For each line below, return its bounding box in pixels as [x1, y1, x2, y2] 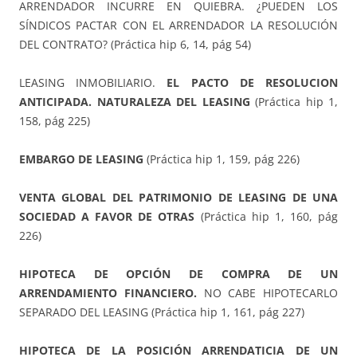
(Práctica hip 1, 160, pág [194, 209, 339, 225]
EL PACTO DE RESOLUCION [167, 75, 339, 91]
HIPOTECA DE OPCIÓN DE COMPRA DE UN [19, 266, 338, 282]
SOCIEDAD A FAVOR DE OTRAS [19, 209, 195, 225]
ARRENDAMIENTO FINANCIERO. [19, 285, 197, 301]
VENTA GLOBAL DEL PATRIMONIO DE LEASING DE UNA [19, 190, 338, 206]
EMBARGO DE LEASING [19, 151, 143, 167]
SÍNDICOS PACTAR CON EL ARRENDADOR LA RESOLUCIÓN [19, 18, 338, 33]
